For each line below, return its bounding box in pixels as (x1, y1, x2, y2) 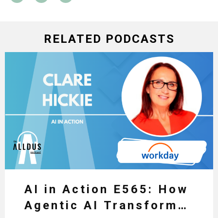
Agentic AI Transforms (24, 198, 186, 212)
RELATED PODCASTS (43, 32, 175, 46)
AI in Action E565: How (24, 182, 188, 196)
